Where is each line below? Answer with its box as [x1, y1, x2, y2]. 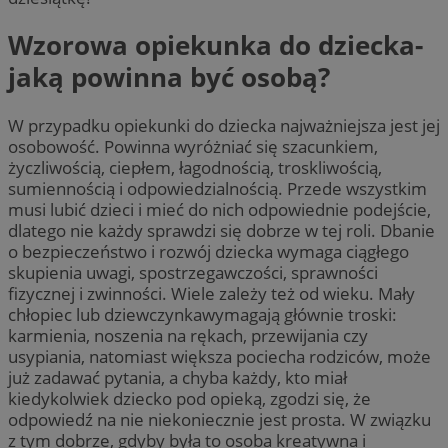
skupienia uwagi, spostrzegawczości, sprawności [8, 260, 378, 284]
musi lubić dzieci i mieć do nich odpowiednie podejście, [8, 197, 431, 221]
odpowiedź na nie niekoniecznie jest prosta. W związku [8, 407, 431, 431]
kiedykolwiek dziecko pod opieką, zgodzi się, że [8, 386, 371, 410]
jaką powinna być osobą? [8, 59, 330, 96]
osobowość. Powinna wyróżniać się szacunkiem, [8, 134, 378, 158]
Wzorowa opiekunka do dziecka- [8, 27, 423, 64]
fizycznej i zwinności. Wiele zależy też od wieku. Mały [8, 281, 415, 305]
